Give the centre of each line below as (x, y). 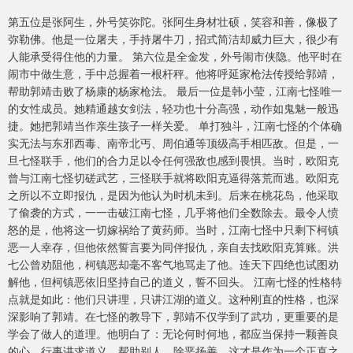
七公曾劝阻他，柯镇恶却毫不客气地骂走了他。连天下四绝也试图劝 (173, 264)
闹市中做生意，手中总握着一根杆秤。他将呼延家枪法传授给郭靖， (173, 74)
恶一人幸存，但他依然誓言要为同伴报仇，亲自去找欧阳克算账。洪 (173, 247)
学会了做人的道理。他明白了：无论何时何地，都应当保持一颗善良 (173, 334)
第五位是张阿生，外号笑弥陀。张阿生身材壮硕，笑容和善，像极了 (173, 22)
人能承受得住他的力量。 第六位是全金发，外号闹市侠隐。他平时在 (175, 56)
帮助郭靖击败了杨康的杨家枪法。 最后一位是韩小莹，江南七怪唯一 (175, 91)
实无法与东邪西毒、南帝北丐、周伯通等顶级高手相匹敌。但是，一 (173, 143)
